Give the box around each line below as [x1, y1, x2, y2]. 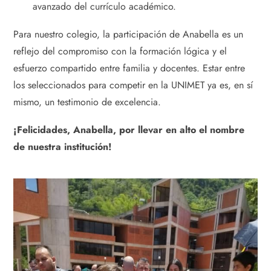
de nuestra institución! [13, 139, 112, 154]
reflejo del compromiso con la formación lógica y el [13, 44, 227, 58]
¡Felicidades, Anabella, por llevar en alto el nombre [13, 122, 244, 137]
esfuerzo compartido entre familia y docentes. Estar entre [13, 60, 245, 75]
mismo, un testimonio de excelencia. [13, 94, 161, 109]
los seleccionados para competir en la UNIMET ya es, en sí [13, 77, 253, 92]
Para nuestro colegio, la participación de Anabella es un [13, 27, 243, 41]
